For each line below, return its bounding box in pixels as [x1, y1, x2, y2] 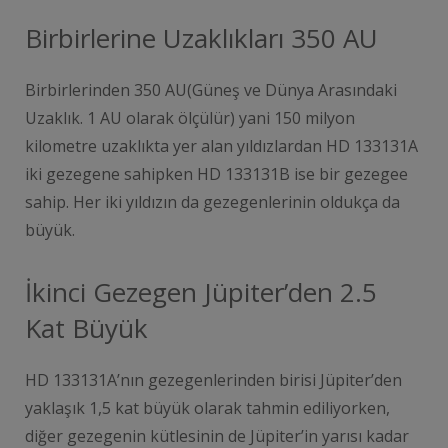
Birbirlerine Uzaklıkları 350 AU [25, 19, 378, 56]
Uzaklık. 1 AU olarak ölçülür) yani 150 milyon [25, 106, 355, 129]
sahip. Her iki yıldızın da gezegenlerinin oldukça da [25, 190, 400, 213]
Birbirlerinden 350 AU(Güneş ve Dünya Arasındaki [25, 78, 397, 101]
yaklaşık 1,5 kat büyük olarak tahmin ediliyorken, [25, 396, 390, 419]
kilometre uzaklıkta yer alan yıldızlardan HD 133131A [25, 134, 418, 157]
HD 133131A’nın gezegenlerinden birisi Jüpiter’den [25, 368, 402, 391]
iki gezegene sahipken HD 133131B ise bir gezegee [25, 162, 408, 185]
